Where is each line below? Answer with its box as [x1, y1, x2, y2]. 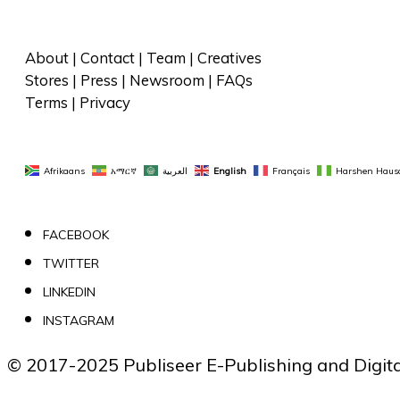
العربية [162, 164, 187, 177]
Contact [80, 48, 135, 68]
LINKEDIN [43, 284, 96, 301]
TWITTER [43, 255, 99, 272]
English [213, 164, 246, 177]
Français [272, 164, 310, 177]
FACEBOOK [43, 227, 109, 244]
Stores [25, 71, 69, 90]
